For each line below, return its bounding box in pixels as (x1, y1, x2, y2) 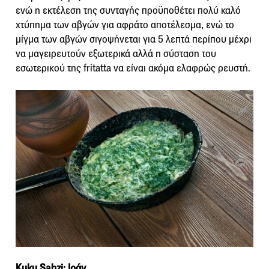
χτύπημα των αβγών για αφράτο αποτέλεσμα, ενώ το (16, 18, 234, 31)
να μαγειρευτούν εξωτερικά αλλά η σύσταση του (16, 47, 216, 60)
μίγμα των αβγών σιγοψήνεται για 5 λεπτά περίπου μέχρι (16, 32, 252, 46)
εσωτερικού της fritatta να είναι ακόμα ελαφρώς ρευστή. (16, 61, 250, 74)
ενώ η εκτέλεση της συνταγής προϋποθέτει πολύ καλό (16, 4, 241, 17)
